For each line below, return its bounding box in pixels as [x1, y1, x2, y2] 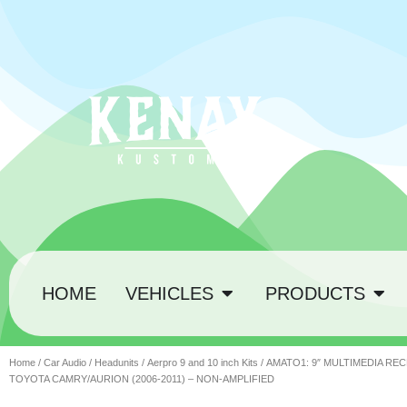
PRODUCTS [265, 283, 365, 303]
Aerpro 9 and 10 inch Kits [147, 357, 258, 368]
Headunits [94, 357, 139, 368]
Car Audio [44, 357, 86, 368]
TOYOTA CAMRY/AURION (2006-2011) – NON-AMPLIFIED [9, 373, 274, 384]
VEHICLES [125, 283, 213, 303]
